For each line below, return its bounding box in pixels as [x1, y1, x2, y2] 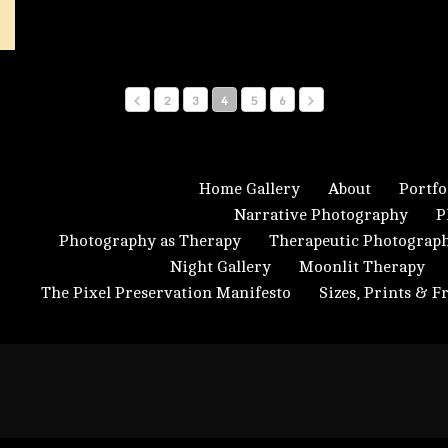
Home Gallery [199, 180, 300, 198]
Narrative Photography [234, 206, 408, 224]
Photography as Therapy [59, 232, 241, 250]
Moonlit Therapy [299, 258, 425, 276]
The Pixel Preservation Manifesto [41, 284, 291, 302]
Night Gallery [170, 258, 271, 276]
